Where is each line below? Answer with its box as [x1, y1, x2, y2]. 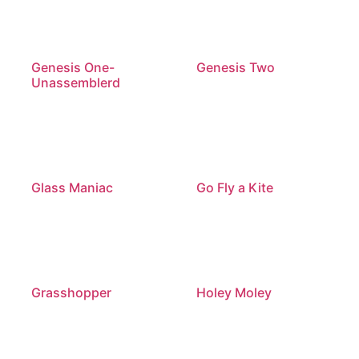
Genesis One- [31, 58, 115, 75]
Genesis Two [196, 58, 275, 75]
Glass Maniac [31, 179, 114, 196]
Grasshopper [31, 284, 112, 301]
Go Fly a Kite [196, 179, 273, 196]
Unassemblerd [31, 74, 121, 91]
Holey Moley [196, 284, 272, 301]
